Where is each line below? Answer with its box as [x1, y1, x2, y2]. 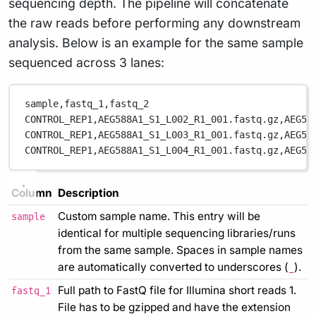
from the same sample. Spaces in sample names [58, 243, 303, 257]
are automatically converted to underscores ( [58, 260, 288, 274]
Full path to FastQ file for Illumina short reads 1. [58, 283, 296, 297]
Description [58, 186, 119, 200]
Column [11, 186, 52, 200]
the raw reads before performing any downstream [8, 15, 300, 30]
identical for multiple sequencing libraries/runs [58, 226, 296, 240]
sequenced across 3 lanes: [8, 54, 164, 70]
